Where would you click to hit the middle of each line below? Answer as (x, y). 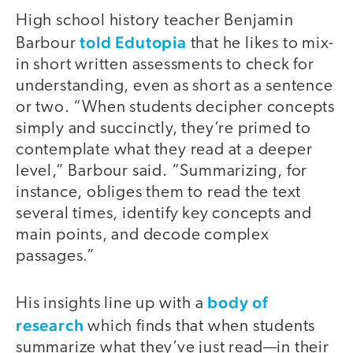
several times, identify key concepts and (164, 214)
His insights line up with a (112, 304)
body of (238, 303)
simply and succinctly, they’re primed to (163, 128)
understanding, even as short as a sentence (175, 86)
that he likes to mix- (260, 43)
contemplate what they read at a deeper (164, 150)
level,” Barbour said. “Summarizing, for (162, 171)
